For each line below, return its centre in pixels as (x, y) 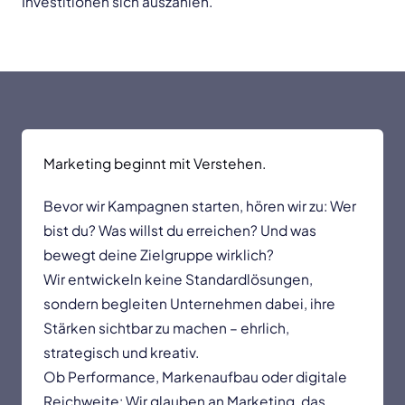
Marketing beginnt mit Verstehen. (155, 164)
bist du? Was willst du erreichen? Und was (180, 231)
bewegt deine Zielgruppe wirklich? (159, 255)
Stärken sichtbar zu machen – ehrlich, (166, 328)
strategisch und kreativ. (121, 353)
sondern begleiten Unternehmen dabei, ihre (189, 304)
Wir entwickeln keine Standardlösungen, (178, 279)
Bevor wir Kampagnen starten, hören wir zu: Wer (200, 206)
